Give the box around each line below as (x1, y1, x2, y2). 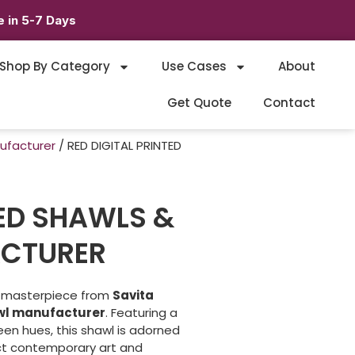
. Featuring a (105, 304, 177, 322)
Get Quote (166, 94, 231, 112)
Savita (113, 287, 154, 304)
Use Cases (161, 58, 227, 75)
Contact (262, 94, 315, 112)
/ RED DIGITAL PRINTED (55, 137, 181, 155)
